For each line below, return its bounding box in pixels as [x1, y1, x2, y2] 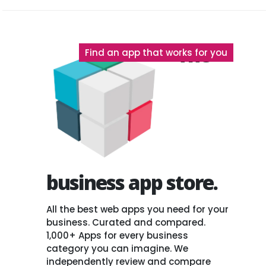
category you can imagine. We [46, 242, 189, 255]
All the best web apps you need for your [46, 203, 229, 216]
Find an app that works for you [85, 46, 228, 59]
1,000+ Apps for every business [46, 229, 189, 242]
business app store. [46, 169, 218, 197]
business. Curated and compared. [46, 216, 206, 229]
